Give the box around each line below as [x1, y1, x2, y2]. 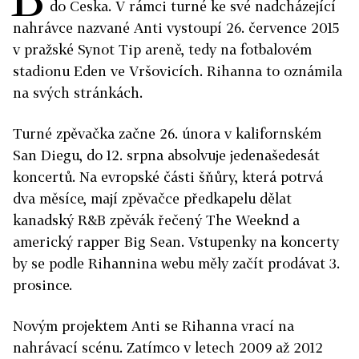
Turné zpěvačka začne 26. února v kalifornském [13, 125, 321, 143]
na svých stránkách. [13, 84, 143, 102]
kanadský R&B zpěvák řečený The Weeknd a [13, 212, 300, 229]
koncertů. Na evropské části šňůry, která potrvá [13, 168, 323, 186]
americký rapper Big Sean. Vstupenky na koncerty [13, 233, 339, 251]
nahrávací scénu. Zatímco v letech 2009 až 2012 [13, 339, 323, 357]
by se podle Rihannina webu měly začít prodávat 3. [13, 255, 340, 272]
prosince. [13, 276, 72, 294]
